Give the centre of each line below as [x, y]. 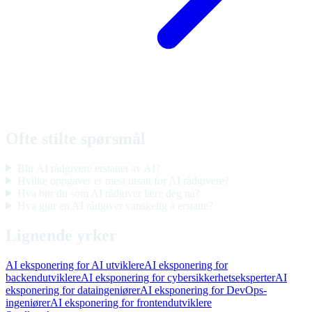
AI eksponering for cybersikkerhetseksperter [178, 277]
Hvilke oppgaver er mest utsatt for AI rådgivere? [123, 180]
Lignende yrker [61, 235]
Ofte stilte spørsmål [76, 138]
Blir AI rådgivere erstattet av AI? [88, 168]
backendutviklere [43, 277]
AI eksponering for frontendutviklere [131, 302]
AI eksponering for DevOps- [203, 290]
